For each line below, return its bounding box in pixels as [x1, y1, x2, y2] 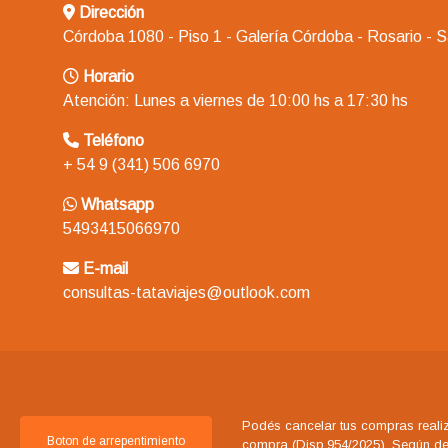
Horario [83, 68, 134, 86]
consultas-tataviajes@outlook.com [63, 284, 310, 302]
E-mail [83, 260, 128, 278]
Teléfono [83, 132, 144, 150]
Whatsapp [81, 196, 154, 214]
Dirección [79, 4, 144, 22]
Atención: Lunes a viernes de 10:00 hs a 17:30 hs [63, 92, 408, 110]
